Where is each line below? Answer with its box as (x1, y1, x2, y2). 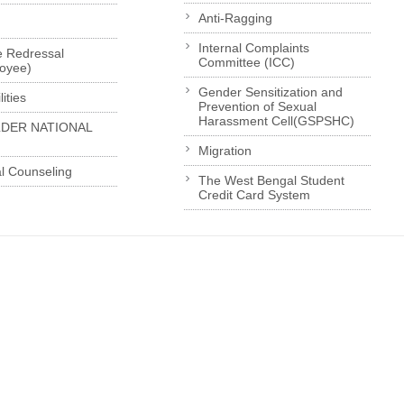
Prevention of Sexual (197, 98, 317, 114)
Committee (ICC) (197, 54, 295, 69)
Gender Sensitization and (197, 84, 343, 99)
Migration (197, 142, 252, 158)
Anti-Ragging (197, 10, 272, 25)
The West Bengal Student (197, 172, 344, 188)
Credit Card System (197, 187, 310, 202)
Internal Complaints (197, 40, 309, 55)
